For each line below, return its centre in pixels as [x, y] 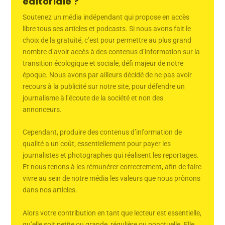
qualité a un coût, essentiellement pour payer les [96, 144]
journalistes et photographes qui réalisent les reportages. [110, 155]
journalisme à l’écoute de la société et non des [93, 98]
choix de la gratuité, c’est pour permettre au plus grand [107, 40]
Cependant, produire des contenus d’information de [102, 132]
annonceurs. [43, 110]
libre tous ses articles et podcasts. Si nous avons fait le [106, 29]
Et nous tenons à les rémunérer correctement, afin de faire [112, 167]
